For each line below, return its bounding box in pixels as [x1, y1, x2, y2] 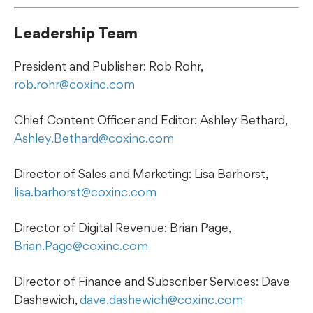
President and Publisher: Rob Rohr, [14, 58, 203, 73]
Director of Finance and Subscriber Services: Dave [14, 273, 290, 289]
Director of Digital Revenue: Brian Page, [14, 219, 231, 235]
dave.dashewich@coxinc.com [80, 291, 243, 307]
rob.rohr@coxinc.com [14, 76, 135, 92]
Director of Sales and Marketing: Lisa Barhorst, [14, 166, 268, 181]
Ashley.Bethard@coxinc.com [14, 130, 174, 145]
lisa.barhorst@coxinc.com [14, 184, 156, 199]
